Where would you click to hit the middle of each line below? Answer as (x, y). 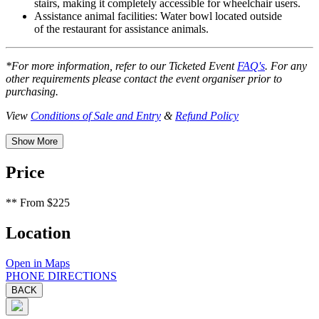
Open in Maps (38, 263)
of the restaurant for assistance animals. (121, 29)
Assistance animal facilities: (96, 16)
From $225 (43, 203)
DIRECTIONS (82, 276)
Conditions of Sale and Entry (96, 116)
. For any (286, 66)
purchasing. (32, 92)
